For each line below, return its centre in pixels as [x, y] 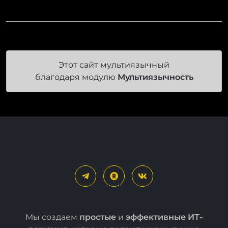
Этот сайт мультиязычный [114, 65]
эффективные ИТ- [164, 217]
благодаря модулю [76, 77]
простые [98, 217]
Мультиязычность [155, 77]
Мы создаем [52, 217]
